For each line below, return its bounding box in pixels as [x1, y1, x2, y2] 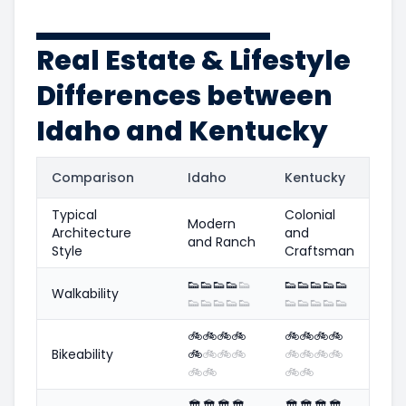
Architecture [52, 223, 131, 242]
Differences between [36, 76, 333, 115]
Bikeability [52, 344, 113, 363]
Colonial [285, 205, 335, 224]
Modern [188, 214, 236, 233]
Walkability [52, 284, 119, 303]
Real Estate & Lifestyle [36, 41, 351, 80]
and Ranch [188, 232, 256, 251]
